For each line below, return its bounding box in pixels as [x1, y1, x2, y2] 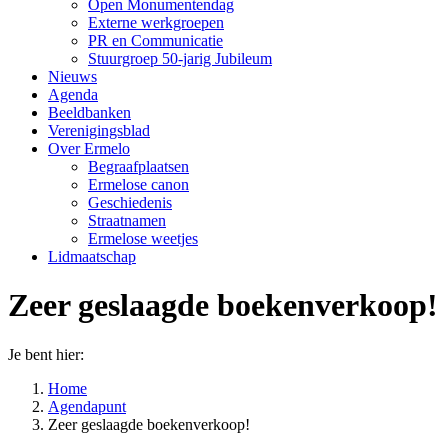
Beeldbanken [48, 104, 131, 121]
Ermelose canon [88, 176, 189, 193]
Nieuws [48, 68, 97, 85]
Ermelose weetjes [88, 230, 198, 247]
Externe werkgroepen [88, 14, 224, 31]
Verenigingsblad [48, 122, 150, 139]
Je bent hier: [8, 345, 84, 363]
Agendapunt [48, 397, 126, 415]
